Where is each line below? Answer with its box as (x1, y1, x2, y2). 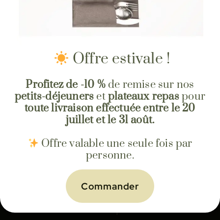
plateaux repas (108, 89, 179, 103)
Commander (81, 179, 139, 192)
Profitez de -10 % (26, 78, 106, 91)
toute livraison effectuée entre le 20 (25, 101, 195, 115)
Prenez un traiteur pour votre (13, 199, 175, 216)
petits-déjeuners (15, 89, 94, 103)
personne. (86, 148, 134, 162)
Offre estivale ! (69, 49, 170, 68)
